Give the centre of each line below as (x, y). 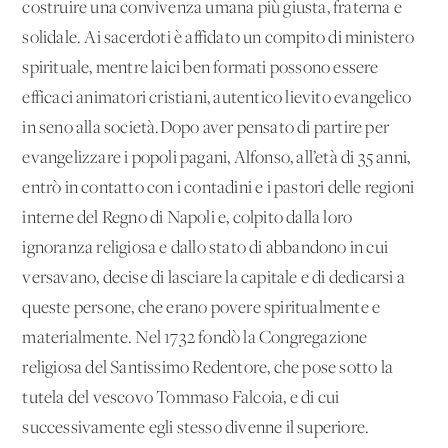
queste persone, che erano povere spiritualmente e (201, 308)
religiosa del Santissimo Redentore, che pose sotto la (208, 368)
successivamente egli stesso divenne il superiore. (196, 428)
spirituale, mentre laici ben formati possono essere (200, 68)
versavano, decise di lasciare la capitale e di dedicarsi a (214, 278)
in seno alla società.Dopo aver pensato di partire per (206, 128)
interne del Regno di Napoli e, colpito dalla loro (187, 218)
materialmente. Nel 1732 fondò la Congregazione (195, 338)
